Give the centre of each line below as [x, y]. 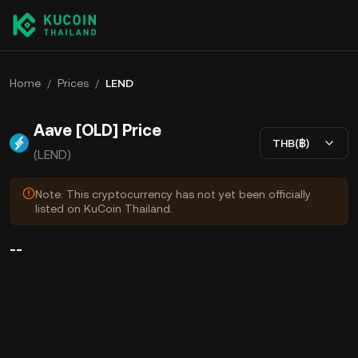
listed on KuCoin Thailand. [104, 209]
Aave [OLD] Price [97, 130]
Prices [73, 83]
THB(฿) [291, 143]
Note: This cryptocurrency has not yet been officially [173, 194]
